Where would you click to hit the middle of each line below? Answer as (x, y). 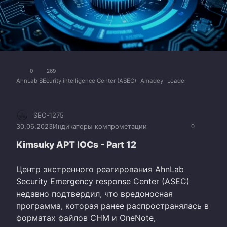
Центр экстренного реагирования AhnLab (100, 169)
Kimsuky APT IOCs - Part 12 (76, 145)
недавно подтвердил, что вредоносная (94, 194)
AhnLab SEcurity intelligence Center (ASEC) (76, 80)
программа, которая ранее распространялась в (112, 206)
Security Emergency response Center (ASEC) (103, 182)
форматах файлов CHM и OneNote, (86, 218)
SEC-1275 (49, 116)
